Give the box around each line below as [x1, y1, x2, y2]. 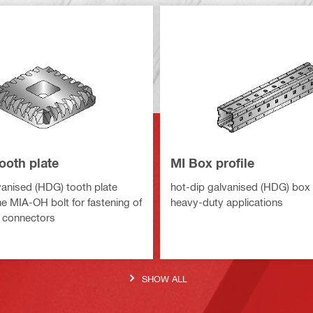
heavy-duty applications [170, 195, 283, 208]
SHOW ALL [142, 272, 187, 284]
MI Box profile [170, 154, 254, 170]
